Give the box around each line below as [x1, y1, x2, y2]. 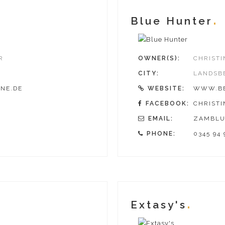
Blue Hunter [131, 15, 213, 27]
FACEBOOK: [146, 99, 189, 107]
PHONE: [147, 130, 176, 137]
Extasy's [131, 198, 187, 211]
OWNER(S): [138, 54, 180, 62]
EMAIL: [148, 115, 173, 122]
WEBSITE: [148, 84, 185, 92]
